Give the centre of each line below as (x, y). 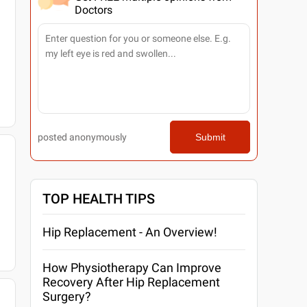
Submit (210, 137)
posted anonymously (83, 137)
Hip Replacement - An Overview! (130, 232)
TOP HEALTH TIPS (99, 199)
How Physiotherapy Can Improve (132, 268)
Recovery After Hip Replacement (132, 282)
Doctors (93, 10)
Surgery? (67, 296)
